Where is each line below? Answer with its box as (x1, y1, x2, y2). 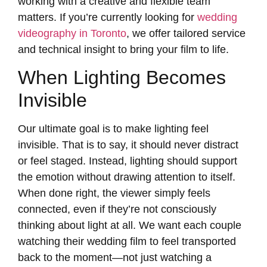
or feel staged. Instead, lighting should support (18, 155, 237, 167)
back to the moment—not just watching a (18, 252, 212, 264)
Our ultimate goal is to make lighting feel (18, 123, 209, 135)
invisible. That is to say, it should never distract (18, 139, 238, 151)
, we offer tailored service (126, 27, 246, 39)
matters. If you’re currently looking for (18, 11, 197, 23)
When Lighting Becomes (18, 67, 226, 89)
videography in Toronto (18, 27, 126, 39)
